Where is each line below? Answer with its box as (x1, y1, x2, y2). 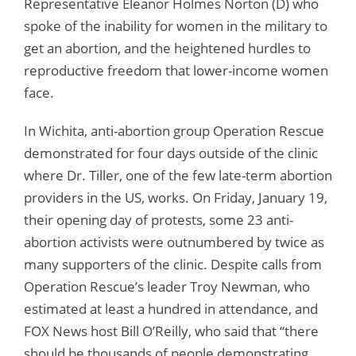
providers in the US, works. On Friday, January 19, (24, 188, 327, 207)
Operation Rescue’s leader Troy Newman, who (24, 277, 310, 296)
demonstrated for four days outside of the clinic (24, 143, 318, 162)
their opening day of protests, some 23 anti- (24, 210, 293, 229)
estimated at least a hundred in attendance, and (24, 299, 318, 318)
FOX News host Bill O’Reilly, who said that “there (24, 321, 319, 340)
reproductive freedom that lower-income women (24, 60, 328, 79)
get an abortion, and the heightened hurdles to (24, 38, 311, 57)
